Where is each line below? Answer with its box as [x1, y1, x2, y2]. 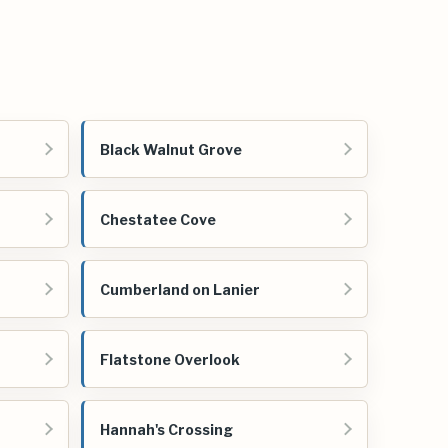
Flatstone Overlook [100, 350, 240, 368]
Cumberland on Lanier [100, 280, 260, 298]
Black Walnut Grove [100, 140, 242, 158]
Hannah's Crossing [100, 420, 233, 438]
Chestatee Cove [100, 210, 216, 228]
